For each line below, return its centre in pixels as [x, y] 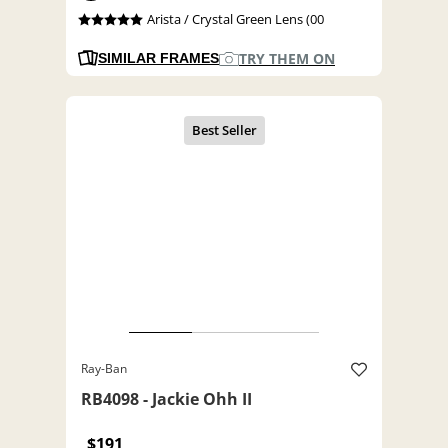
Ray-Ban [104, 369]
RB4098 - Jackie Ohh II [166, 399]
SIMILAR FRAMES [158, 58]
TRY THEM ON [287, 59]
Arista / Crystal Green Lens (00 [235, 19]
